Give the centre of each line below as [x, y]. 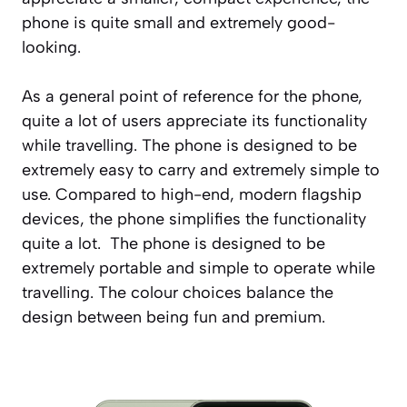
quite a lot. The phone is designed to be [174, 243]
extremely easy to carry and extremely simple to [201, 169]
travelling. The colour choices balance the [178, 292]
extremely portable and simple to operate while [199, 268]
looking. [51, 47]
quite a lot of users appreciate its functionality [194, 120]
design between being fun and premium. [174, 317]
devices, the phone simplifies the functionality [194, 218]
